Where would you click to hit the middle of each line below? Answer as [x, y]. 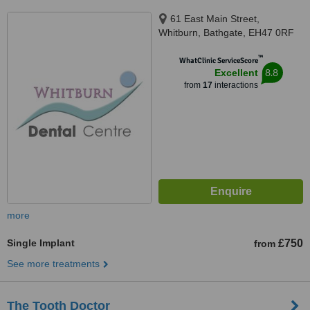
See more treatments [53, 264]
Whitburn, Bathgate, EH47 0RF [226, 33]
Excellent [236, 73]
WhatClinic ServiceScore [218, 61]
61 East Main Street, [215, 19]
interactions [235, 85]
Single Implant [41, 243]
